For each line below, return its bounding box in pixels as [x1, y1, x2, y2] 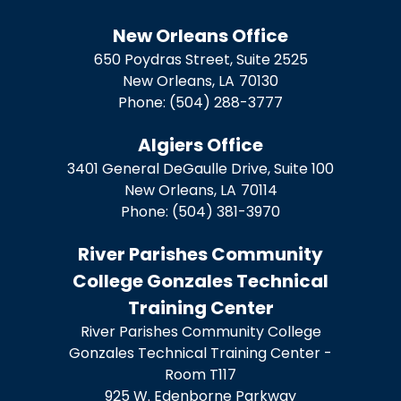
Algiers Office [138, 132, 263, 158]
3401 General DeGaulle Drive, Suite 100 [67, 158, 334, 179]
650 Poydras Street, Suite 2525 [93, 48, 308, 70]
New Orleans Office [113, 22, 288, 48]
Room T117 [165, 363, 236, 385]
